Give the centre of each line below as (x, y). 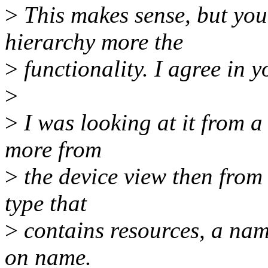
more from (53, 150)
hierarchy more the (94, 42)
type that (46, 203)
